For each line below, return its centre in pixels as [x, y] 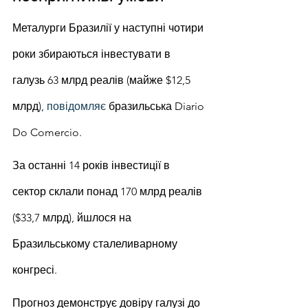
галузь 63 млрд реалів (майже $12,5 [103, 80]
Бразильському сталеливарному [96, 244]
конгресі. [35, 270]
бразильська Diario [156, 106]
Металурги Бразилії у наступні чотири [109, 28]
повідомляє [76, 106]
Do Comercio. [47, 132]
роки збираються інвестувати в [93, 54]
